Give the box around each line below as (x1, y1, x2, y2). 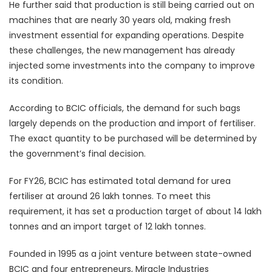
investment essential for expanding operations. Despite (9, 29, 244, 41)
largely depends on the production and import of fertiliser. (9, 117, 256, 129)
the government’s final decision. (9, 147, 146, 160)
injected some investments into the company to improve (9, 59, 255, 72)
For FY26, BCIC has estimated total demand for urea (9, 174, 231, 187)
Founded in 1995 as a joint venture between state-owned (9, 247, 251, 260)
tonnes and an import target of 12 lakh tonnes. (9, 220, 206, 233)
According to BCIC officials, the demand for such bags (9, 101, 240, 114)
